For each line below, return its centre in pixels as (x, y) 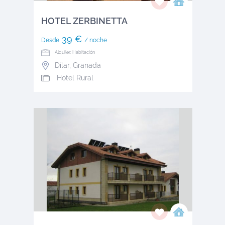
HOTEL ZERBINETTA (84, 21)
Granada (87, 65)
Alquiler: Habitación (75, 52)
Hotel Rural (74, 78)
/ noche (95, 40)
